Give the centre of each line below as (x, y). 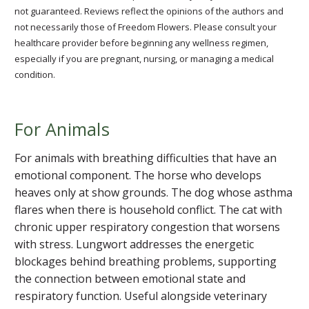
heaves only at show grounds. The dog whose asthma (153, 192)
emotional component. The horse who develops (138, 175)
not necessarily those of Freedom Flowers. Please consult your (146, 27)
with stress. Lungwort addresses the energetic (134, 244)
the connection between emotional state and (130, 278)
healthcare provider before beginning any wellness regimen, (141, 42)
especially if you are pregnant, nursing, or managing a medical (144, 58)
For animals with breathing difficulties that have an (146, 158)
